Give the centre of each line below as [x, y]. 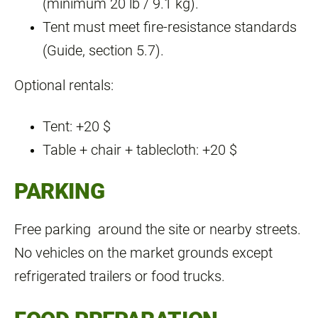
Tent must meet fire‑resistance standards [170, 27]
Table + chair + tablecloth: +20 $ [140, 150]
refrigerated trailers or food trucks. [120, 276]
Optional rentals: [64, 85]
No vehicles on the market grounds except [143, 253]
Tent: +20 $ [77, 127]
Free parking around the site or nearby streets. [158, 229]
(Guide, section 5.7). [103, 50]
